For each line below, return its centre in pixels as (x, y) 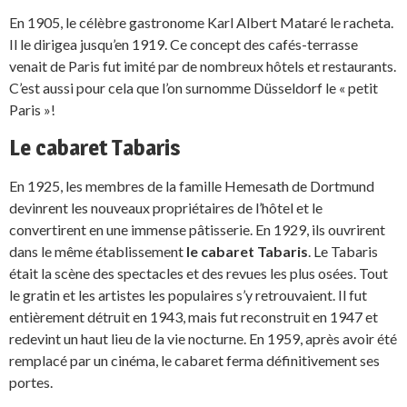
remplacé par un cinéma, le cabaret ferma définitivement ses (194, 360)
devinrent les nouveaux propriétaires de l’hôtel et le (166, 207)
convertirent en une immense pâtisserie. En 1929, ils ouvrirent (197, 229)
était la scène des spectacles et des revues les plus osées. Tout (199, 273)
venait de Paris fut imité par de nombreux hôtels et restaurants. (203, 65)
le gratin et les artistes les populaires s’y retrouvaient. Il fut (188, 294)
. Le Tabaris (343, 251)
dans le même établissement (98, 251)
